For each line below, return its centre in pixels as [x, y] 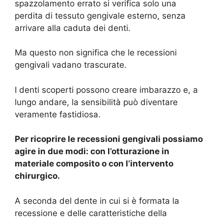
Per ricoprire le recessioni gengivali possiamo [109, 139]
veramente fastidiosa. [58, 114]
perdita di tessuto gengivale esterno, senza [100, 15]
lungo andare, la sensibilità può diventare [96, 102]
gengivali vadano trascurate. [71, 65]
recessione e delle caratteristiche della [91, 213]
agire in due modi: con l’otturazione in [92, 151]
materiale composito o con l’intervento [94, 164]
